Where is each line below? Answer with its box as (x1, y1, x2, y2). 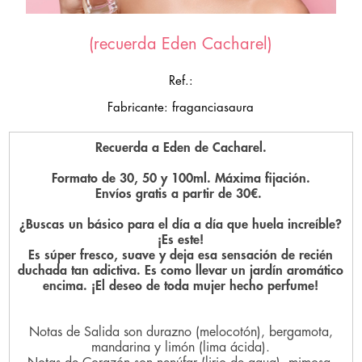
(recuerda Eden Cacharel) (89, 35, 273, 53)
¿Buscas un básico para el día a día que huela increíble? (19, 217, 343, 231)
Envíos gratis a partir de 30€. (95, 187, 267, 200)
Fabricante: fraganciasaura (107, 101, 255, 114)
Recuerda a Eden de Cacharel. (95, 141, 267, 154)
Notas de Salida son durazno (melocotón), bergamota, (28, 325, 333, 339)
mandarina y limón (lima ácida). (91, 340, 271, 354)
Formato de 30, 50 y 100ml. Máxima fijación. (51, 171, 310, 185)
